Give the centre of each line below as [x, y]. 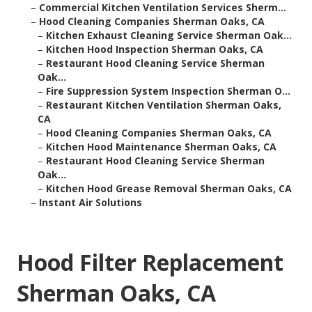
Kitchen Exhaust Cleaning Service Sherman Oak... [169, 36]
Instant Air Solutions [91, 203]
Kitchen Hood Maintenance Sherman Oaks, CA [161, 147]
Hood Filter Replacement [150, 263]
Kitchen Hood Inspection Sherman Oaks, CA [155, 49]
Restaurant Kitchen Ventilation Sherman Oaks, [164, 105]
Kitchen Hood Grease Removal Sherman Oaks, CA [169, 189]
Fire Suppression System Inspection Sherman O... [168, 91]
